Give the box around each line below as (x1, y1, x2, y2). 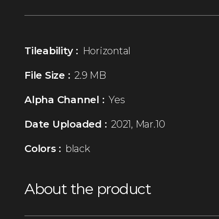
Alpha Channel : (24, 94, 105, 106)
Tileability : (24, 45, 78, 57)
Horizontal (82, 45, 131, 57)
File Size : (24, 69, 70, 82)
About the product (24, 180, 151, 198)
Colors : (24, 143, 62, 155)
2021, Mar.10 (111, 118, 165, 131)
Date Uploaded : (24, 118, 107, 131)
